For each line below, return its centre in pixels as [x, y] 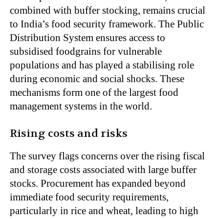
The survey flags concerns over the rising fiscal [107, 156]
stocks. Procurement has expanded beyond [98, 184]
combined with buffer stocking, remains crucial [108, 11]
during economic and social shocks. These [97, 79]
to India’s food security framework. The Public [107, 24]
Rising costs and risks [69, 134]
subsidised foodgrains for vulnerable [86, 52]
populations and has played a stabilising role [102, 65]
